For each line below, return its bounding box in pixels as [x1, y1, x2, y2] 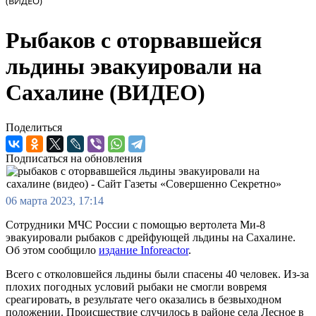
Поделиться [6, 121, 62, 133]
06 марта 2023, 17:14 [6, 194, 104, 207]
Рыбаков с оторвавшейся [6, 28, 262, 54]
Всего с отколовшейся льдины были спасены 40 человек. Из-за [6, 267, 309, 280]
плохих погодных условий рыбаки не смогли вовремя [6, 280, 267, 293]
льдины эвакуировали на [6, 54, 262, 80]
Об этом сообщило [6, 243, 99, 256]
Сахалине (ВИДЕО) [6, 80, 205, 106]
